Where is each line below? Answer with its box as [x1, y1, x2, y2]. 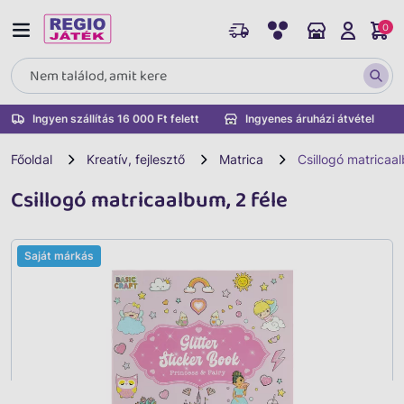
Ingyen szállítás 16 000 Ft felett [32, 112, 199, 125]
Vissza [36, 381, 81, 399]
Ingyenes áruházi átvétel [245, 112, 374, 125]
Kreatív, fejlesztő [87, 151, 185, 167]
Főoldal [11, 151, 52, 167]
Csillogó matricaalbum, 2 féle [11, 183, 288, 218]
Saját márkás [24, 249, 94, 262]
